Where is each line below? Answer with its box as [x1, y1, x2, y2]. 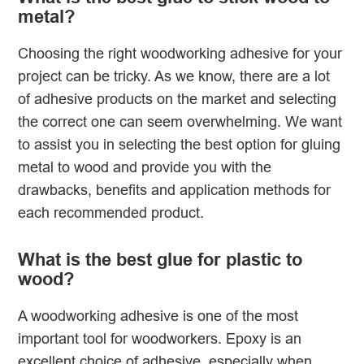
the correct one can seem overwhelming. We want [18, 113, 343, 131]
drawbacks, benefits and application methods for [18, 181, 331, 199]
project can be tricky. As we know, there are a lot [18, 67, 331, 85]
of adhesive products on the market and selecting [18, 90, 337, 108]
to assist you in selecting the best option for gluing [18, 136, 341, 154]
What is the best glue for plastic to [18, 249, 303, 271]
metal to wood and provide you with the [18, 158, 272, 176]
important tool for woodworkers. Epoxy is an [18, 330, 302, 348]
